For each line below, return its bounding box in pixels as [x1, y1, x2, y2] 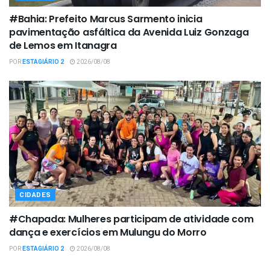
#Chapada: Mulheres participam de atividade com [9, 212, 254, 227]
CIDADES [19, 190, 51, 201]
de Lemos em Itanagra [9, 39, 117, 53]
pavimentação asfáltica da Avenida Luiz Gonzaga [9, 25, 249, 40]
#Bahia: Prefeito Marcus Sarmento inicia [9, 12, 202, 27]
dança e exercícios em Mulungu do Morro [9, 225, 207, 240]
